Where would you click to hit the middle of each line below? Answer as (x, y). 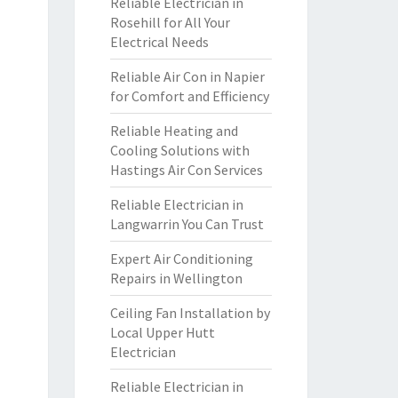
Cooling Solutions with (179, 150)
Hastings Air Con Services (186, 170)
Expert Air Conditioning (181, 259)
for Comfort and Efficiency (189, 96)
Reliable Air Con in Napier (187, 76)
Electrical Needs (159, 42)
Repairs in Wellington (176, 278)
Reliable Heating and (174, 131)
